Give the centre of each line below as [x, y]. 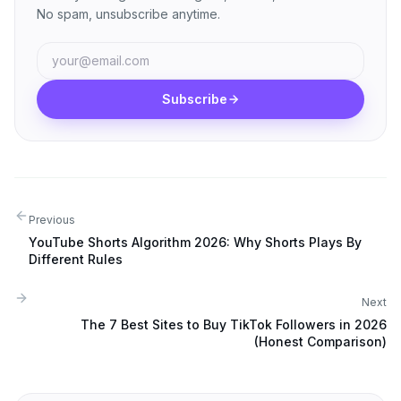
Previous [52, 220]
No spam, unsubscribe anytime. [128, 14]
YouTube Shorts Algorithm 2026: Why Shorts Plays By [195, 242]
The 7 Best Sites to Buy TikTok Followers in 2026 [234, 324]
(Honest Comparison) [320, 341]
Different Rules [76, 259]
